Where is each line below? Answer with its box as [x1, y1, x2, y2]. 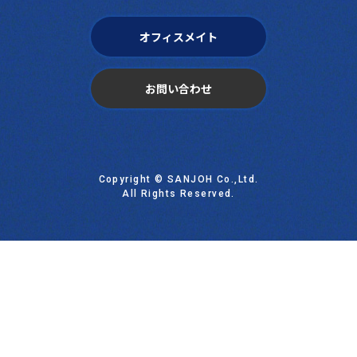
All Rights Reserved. [122, 188, 235, 200]
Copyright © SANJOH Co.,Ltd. [98, 174, 259, 186]
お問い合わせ [145, 80, 212, 96]
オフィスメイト [139, 28, 218, 45]
